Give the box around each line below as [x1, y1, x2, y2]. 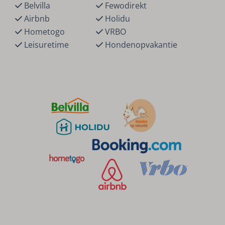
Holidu [103, 13, 131, 25]
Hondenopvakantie [103, 39, 178, 51]
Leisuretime [22, 39, 69, 51]
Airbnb [22, 13, 50, 25]
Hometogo [22, 26, 65, 38]
